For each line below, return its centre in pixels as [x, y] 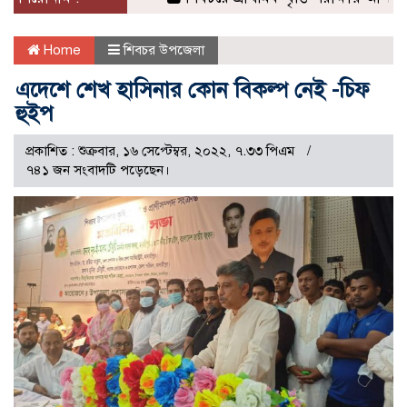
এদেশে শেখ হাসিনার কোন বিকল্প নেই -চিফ [193, 90]
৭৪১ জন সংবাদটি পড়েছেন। [98, 170]
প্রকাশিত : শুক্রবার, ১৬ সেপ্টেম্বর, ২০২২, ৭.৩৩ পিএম [162, 151]
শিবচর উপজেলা [164, 50]
